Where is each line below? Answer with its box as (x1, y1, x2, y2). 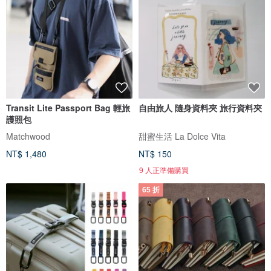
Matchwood (6, 130, 50, 143)
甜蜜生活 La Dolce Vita (139, 130, 226, 143)
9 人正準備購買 (139, 165, 189, 175)
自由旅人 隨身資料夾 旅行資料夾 (139, 102, 262, 114)
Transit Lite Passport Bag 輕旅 (6, 102, 113, 114)
